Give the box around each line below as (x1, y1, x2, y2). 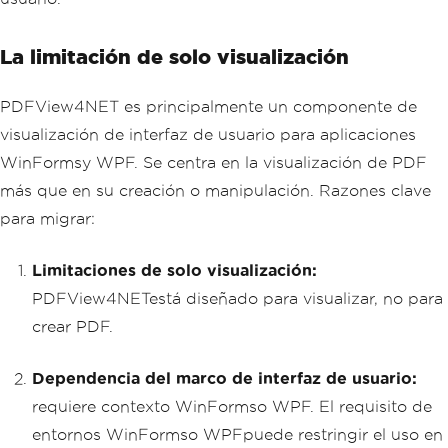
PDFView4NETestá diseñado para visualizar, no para (32, 289, 443, 307)
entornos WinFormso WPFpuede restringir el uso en (32, 425, 443, 443)
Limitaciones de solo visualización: (32, 261, 317, 279)
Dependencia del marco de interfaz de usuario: (32, 369, 417, 387)
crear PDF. (32, 317, 113, 335)
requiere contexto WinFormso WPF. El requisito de (32, 397, 432, 415)
